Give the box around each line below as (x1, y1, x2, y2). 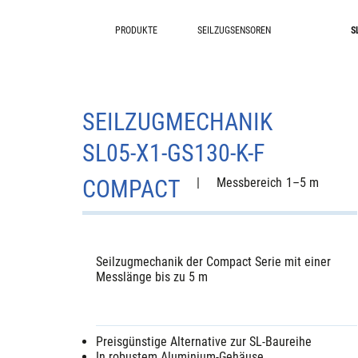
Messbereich (216, 175, 282, 191)
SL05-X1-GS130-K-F (82, 139, 265, 168)
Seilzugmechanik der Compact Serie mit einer (96, 254, 332, 269)
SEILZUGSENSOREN (197, 24, 271, 36)
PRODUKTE (114, 24, 157, 36)
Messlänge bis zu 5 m (96, 269, 209, 284)
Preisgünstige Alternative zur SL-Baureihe (96, 334, 312, 350)
